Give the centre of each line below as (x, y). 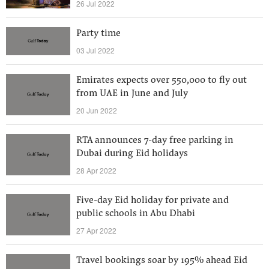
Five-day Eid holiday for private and (153, 201)
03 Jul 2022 (95, 50)
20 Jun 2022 (97, 110)
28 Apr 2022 (96, 170)
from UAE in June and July (132, 94)
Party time (98, 34)
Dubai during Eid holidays (132, 154)
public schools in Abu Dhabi (136, 214)
